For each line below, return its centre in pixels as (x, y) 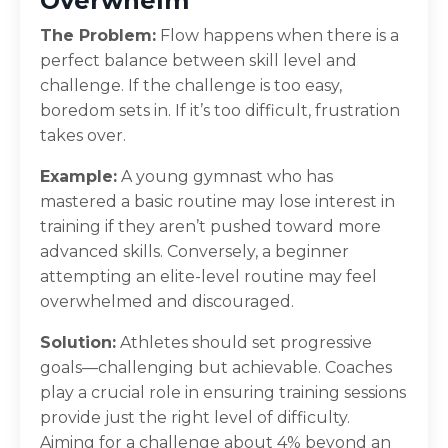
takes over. (83, 135)
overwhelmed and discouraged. (167, 301)
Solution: (78, 342)
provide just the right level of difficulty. (195, 417)
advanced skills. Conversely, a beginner (194, 251)
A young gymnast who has (225, 176)
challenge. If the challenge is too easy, (191, 85)
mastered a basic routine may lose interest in (217, 201)
